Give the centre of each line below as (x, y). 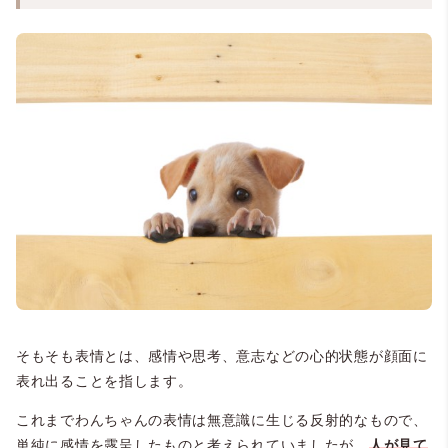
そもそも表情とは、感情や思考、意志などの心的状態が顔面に (222, 356)
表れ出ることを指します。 (104, 381)
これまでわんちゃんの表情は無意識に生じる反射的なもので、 (222, 420)
